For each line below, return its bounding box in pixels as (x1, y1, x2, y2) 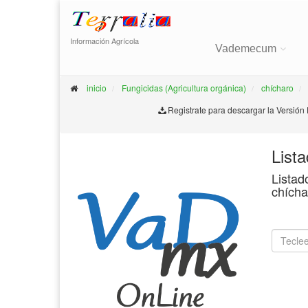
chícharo (261, 82, 294, 93)
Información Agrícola (70, 35, 139, 46)
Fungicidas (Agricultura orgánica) (122, 82, 246, 93)
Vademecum (215, 43, 276, 54)
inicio (87, 82, 107, 93)
